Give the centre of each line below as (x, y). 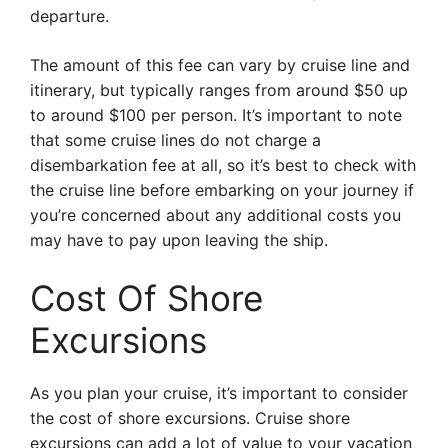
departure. (69, 16)
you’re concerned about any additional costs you (215, 215)
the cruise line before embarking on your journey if (222, 190)
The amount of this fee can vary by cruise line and (220, 65)
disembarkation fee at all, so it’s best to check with (223, 165)
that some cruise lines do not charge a (175, 140)
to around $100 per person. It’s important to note (216, 115)
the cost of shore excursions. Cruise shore (190, 418)
